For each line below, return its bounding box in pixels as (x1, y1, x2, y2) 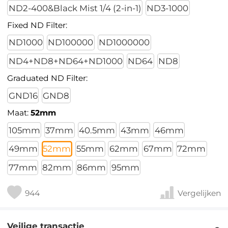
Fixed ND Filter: (7, 20, 68, 30)
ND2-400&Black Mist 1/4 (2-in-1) (8, 3, 141, 13)
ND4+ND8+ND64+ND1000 (8, 56, 123, 67)
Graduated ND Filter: (7, 73, 88, 83)
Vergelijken (177, 188, 221, 198)
